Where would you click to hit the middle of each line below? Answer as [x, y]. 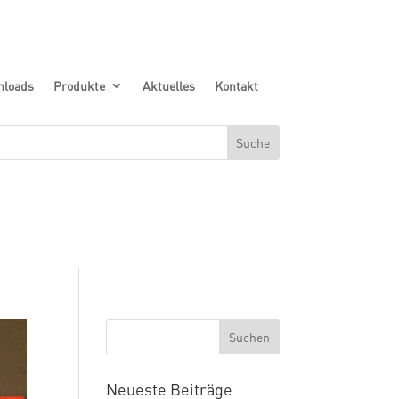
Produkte [79, 85]
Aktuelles [168, 85]
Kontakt [236, 85]
